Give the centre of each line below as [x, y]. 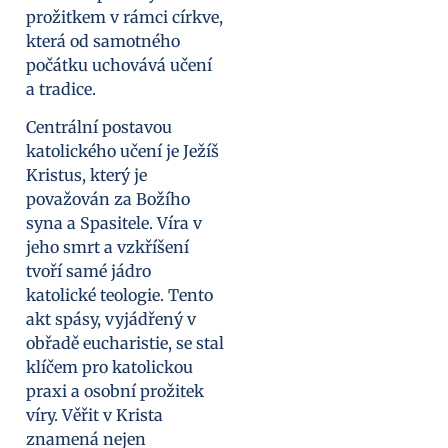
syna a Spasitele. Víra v [114, 223]
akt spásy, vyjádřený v [111, 319]
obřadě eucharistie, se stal [125, 343]
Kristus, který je [86, 175]
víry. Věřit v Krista [94, 415]
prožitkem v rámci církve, [124, 16]
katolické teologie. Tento [119, 295]
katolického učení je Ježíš [122, 151]
